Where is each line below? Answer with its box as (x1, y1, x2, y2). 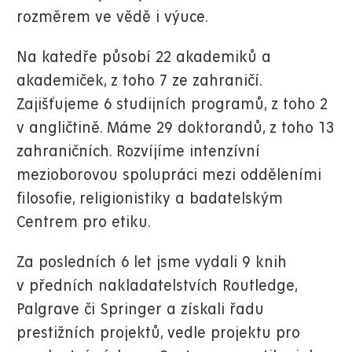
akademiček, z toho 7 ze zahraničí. (16, 72, 262, 90)
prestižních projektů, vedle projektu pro (16, 324, 300, 342)
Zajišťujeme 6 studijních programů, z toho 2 (16, 96, 328, 113)
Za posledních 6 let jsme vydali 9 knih (16, 254, 287, 271)
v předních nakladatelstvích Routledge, (16, 277, 297, 295)
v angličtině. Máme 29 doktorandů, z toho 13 (16, 119, 334, 137)
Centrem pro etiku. (16, 214, 151, 231)
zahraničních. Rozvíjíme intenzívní (16, 143, 260, 160)
